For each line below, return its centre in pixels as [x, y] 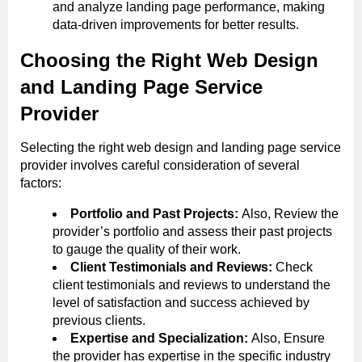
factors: [41, 183]
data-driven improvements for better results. [176, 24]
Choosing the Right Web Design [169, 60]
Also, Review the [290, 213]
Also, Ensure [288, 338]
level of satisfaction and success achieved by [181, 302]
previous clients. [99, 320]
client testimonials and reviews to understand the [192, 284]
